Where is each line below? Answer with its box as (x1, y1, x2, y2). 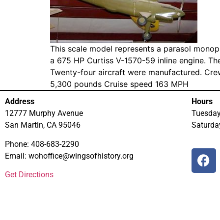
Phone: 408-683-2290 (5, 139, 79, 149)
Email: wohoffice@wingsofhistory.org (5, 151, 134, 161)
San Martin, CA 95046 (5, 120, 81, 130)
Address (5, 97, 34, 107)
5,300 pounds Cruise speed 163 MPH (50, 79, 189, 89)
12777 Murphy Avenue (5, 109, 83, 118)
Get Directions (5, 169, 54, 179)
